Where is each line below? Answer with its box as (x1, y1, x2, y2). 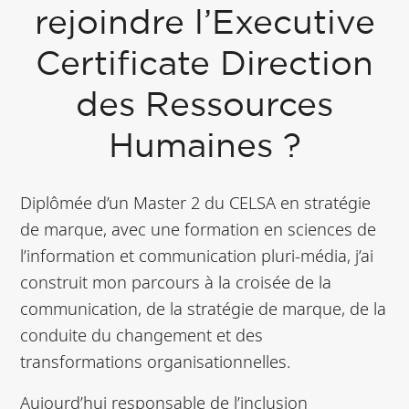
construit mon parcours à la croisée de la (20, 270, 332, 294)
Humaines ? (108, 132, 301, 163)
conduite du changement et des (20, 323, 264, 347)
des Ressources (76, 91, 333, 122)
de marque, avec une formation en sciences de (20, 217, 377, 241)
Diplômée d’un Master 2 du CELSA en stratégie (20, 191, 372, 215)
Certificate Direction (36, 50, 373, 81)
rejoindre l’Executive (34, 9, 375, 40)
